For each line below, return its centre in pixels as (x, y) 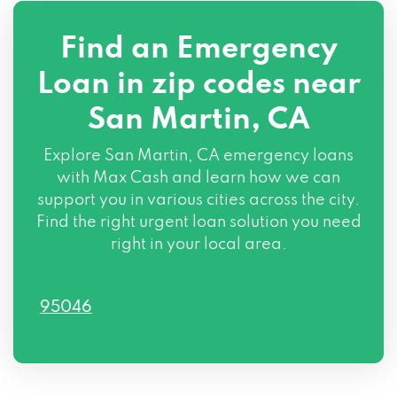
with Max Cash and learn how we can (198, 178)
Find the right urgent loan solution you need (198, 222)
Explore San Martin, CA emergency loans (198, 156)
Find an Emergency (198, 50)
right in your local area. (198, 245)
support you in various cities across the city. (198, 200)
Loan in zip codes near (198, 85)
